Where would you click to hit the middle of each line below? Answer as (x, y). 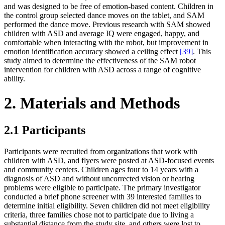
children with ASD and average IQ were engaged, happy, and (102, 33)
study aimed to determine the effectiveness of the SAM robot (100, 60)
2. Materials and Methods (92, 103)
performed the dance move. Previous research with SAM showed (107, 24)
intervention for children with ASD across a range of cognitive (102, 69)
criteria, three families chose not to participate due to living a (99, 214)
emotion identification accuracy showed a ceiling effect (92, 51)
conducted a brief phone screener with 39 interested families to (103, 196)
